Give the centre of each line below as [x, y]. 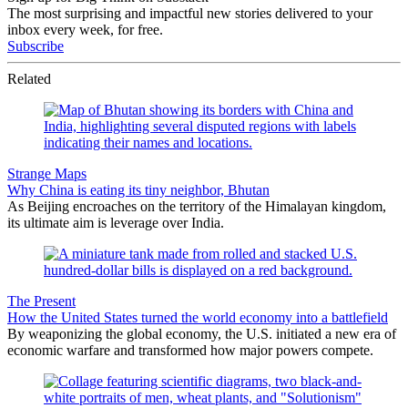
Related [29, 79]
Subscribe [36, 46]
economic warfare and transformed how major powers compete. [190, 350]
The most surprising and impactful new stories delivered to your [190, 13]
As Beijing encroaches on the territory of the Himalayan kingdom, [197, 206]
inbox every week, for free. [85, 30]
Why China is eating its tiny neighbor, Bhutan [138, 190]
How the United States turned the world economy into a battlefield [198, 317]
